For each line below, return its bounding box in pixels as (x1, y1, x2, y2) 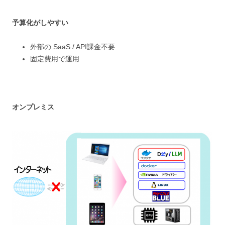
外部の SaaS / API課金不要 (30, 43, 115, 51)
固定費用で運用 (30, 55, 79, 63)
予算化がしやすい (12, 19, 68, 27)
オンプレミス (12, 103, 54, 111)
